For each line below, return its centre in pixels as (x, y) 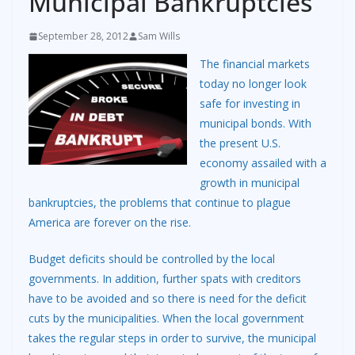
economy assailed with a (263, 163)
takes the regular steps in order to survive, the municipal (172, 338)
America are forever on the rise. (110, 223)
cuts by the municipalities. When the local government (166, 319)
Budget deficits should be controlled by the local (152, 259)
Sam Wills (159, 36)
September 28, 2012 (83, 36)
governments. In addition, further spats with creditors (165, 279)
